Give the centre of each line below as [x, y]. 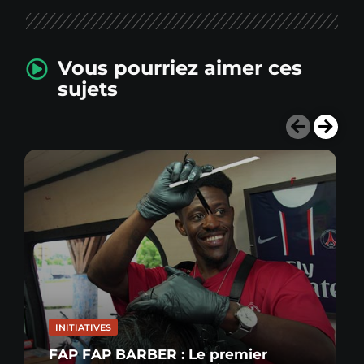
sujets [87, 89]
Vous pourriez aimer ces [180, 67]
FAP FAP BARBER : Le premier [158, 354]
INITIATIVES [83, 327]
